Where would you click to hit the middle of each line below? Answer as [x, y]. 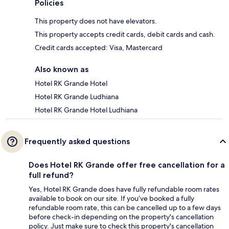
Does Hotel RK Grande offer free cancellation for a [127, 165]
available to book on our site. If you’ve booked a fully [111, 199]
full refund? [51, 175]
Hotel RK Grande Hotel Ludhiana [86, 110]
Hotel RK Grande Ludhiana [77, 97]
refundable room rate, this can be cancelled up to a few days [125, 208]
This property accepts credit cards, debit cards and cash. [125, 35]
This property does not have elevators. [96, 21]
